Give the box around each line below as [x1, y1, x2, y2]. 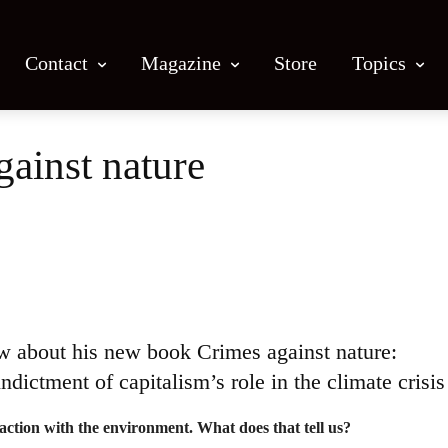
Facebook [64, 231, 115, 246]
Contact [25, 51, 88, 74]
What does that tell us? [197, 419, 351, 436]
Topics [352, 51, 406, 74]
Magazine [141, 51, 221, 74]
